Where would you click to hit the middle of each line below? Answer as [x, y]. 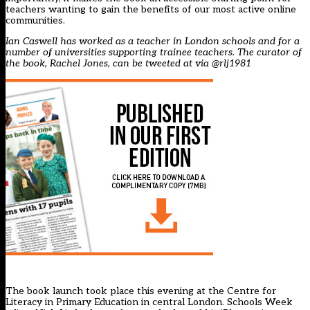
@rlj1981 [231, 64]
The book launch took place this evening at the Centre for [141, 291]
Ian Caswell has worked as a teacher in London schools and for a [153, 42]
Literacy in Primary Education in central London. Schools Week [149, 302]
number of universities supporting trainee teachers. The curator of [154, 53]
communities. [35, 21]
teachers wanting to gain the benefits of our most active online [151, 10]
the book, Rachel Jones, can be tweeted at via [109, 64]
